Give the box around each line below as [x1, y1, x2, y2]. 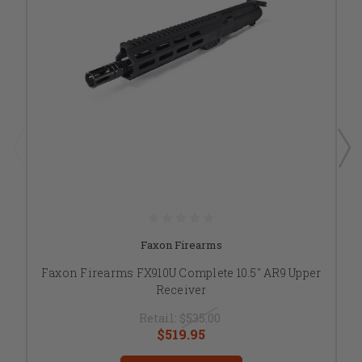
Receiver [155, 281, 207, 297]
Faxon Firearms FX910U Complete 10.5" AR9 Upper [40, 264, 322, 280]
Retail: [138, 309, 179, 326]
